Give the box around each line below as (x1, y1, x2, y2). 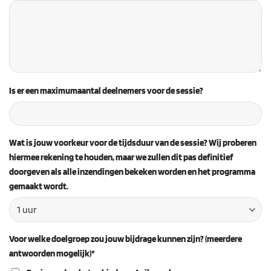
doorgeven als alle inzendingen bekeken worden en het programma (9, 166, 255, 178)
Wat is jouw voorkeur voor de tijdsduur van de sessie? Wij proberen (9, 137, 256, 149)
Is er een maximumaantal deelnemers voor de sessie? (9, 85, 203, 97)
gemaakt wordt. (9, 180, 68, 192)
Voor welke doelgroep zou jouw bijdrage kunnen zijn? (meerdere (9, 232, 242, 244)
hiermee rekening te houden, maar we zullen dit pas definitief (9, 151, 233, 163)
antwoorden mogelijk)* (9, 247, 95, 259)
